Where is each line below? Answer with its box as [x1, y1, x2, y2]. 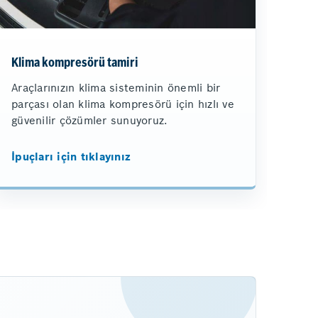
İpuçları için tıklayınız [11, 149, 131, 163]
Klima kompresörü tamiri [11, 56, 138, 70]
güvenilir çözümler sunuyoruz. [11, 113, 168, 127]
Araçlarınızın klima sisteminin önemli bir [11, 80, 221, 94]
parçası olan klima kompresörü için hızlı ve [11, 97, 234, 111]
